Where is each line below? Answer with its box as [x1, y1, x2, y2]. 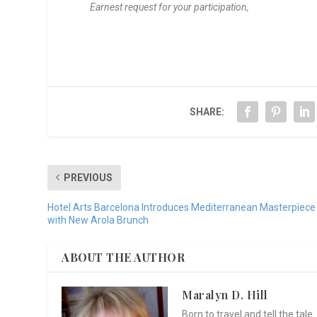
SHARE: [189, 105, 224, 117]
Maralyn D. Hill [182, 287, 268, 302]
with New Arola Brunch [47, 214, 149, 226]
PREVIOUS [64, 171, 113, 183]
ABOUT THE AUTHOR [62, 249, 185, 265]
